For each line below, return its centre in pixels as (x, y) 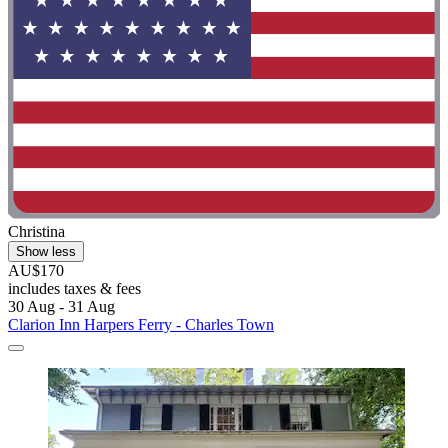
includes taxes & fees (74, 289)
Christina (36, 232)
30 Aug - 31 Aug (61, 307)
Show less (46, 252)
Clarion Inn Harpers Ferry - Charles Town (141, 325)
